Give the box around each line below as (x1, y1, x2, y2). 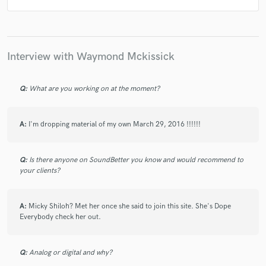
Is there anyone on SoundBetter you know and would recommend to (29, 155, 243, 164)
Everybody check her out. (20, 212, 101, 221)
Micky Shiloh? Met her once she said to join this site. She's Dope (28, 201, 231, 211)
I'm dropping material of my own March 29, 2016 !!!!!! (28, 119, 201, 129)
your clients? (20, 166, 60, 175)
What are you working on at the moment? (29, 84, 160, 93)
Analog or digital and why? (29, 248, 112, 257)
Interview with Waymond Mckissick (7, 50, 175, 64)
